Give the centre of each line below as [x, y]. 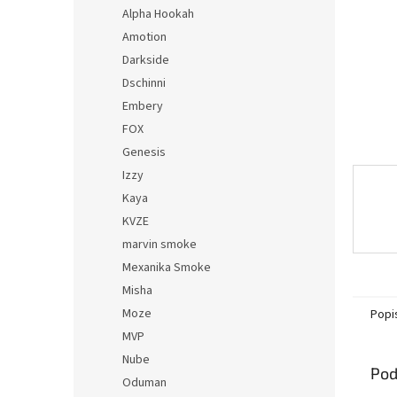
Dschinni [144, 83]
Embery [143, 106]
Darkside [146, 60]
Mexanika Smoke [167, 268]
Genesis [144, 152]
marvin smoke [160, 245]
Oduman [144, 383]
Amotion [144, 37]
